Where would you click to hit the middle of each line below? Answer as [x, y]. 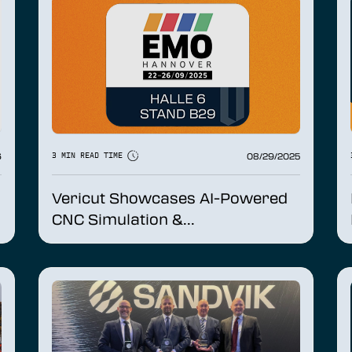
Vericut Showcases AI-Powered [170, 198]
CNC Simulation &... [123, 219]
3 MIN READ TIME [90, 156]
